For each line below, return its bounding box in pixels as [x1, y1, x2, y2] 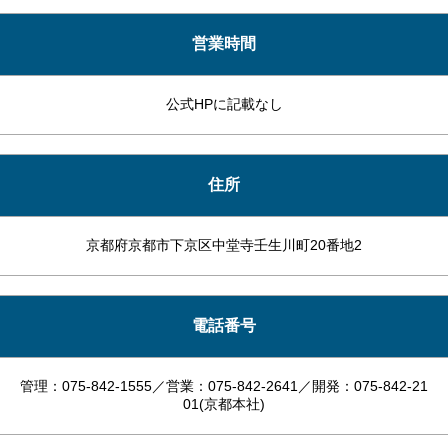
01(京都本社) [183, 395, 265, 412]
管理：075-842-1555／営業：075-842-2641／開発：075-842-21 [20, 377, 428, 394]
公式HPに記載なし [165, 95, 283, 112]
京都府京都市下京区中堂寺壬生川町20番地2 [86, 236, 362, 253]
